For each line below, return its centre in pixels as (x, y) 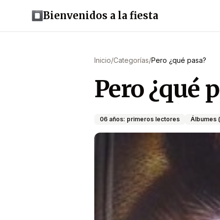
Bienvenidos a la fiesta (101, 15)
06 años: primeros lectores (140, 119)
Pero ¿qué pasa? (179, 60)
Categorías (131, 60)
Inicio (103, 60)
